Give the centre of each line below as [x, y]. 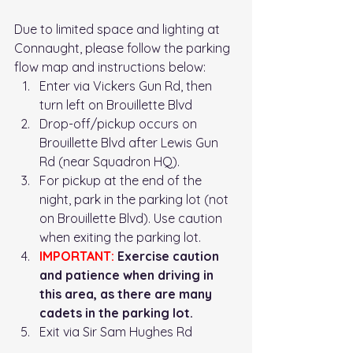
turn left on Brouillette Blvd [116, 105]
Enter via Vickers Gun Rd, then [127, 86]
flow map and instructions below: [111, 67]
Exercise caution [168, 256]
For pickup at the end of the [122, 181]
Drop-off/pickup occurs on [120, 124]
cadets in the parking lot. [118, 313]
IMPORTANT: [77, 256]
